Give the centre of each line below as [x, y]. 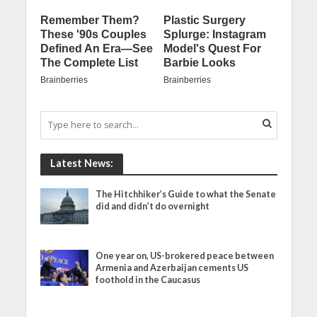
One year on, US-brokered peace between [185, 255]
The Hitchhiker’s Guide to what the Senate [186, 194]
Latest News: [81, 163]
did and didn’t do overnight [153, 206]
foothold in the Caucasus [148, 279]
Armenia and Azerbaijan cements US [172, 267]
